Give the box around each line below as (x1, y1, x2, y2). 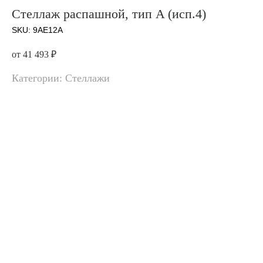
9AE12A (33, 25, 63, 35)
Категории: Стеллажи (12, 72, 110, 84)
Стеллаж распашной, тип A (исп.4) (12, 6, 206, 21)
